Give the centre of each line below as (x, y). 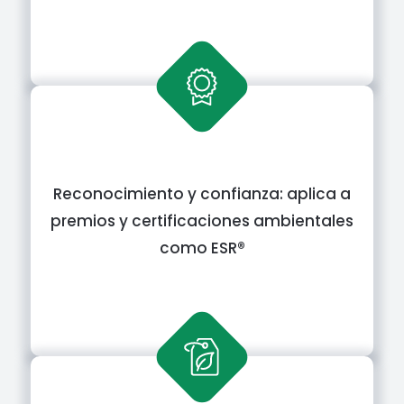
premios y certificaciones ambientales (202, 221)
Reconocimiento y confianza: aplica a (202, 194)
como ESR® (202, 248)
